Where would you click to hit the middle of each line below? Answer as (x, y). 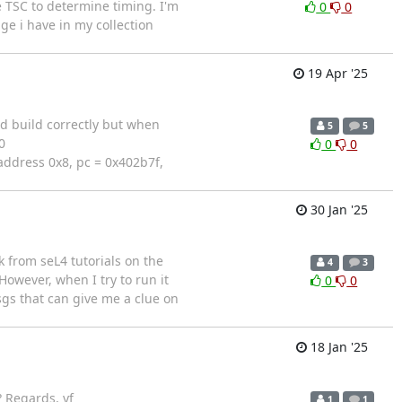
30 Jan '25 (337, 210)
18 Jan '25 (337, 346)
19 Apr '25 (336, 73)
